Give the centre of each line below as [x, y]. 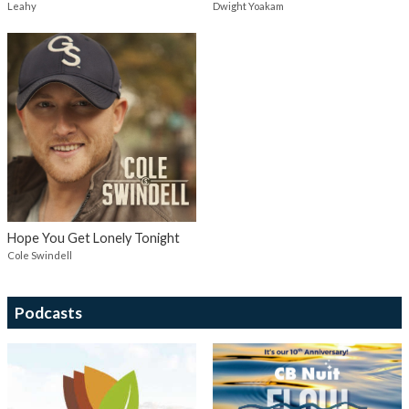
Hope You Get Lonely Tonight [94, 237]
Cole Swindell [40, 255]
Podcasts [48, 312]
